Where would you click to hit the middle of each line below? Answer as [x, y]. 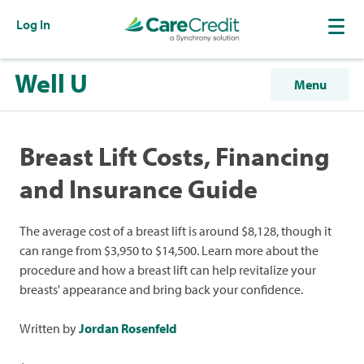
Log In [33, 24]
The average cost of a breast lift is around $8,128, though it [175, 231]
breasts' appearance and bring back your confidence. [161, 289]
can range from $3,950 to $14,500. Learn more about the [169, 250]
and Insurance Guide [139, 188]
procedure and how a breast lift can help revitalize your [168, 270]
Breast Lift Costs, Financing [175, 156]
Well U [51, 83]
